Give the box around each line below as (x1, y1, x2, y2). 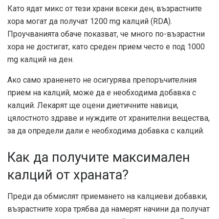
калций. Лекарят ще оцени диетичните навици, (7, 101, 178, 110)
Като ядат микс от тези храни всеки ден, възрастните (7, 4, 202, 14)
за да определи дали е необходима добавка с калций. (7, 126, 204, 136)
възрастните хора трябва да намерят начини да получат (7, 204, 210, 214)
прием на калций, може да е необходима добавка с (7, 88, 196, 98)
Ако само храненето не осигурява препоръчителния (7, 75, 197, 85)
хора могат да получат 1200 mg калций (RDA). (7, 17, 172, 26)
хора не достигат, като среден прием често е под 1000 (7, 42, 205, 52)
